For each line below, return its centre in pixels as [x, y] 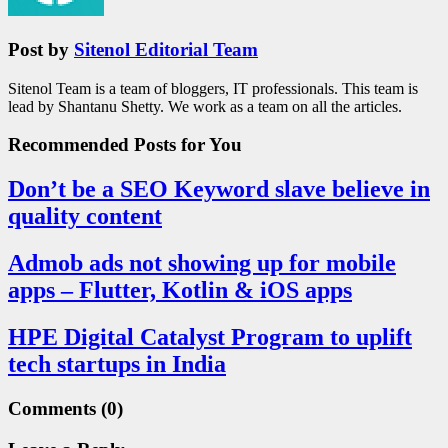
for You [209, 145]
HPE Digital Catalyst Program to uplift [210, 337]
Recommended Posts [92, 145]
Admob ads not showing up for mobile [202, 263]
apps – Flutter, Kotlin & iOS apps [180, 290]
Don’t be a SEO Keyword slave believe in [219, 189]
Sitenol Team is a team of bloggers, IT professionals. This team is [213, 88]
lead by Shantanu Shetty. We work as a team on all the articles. [205, 106]
